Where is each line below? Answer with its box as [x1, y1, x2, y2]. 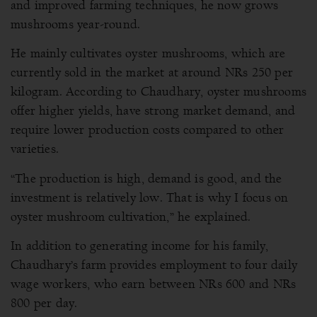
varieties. [11, 142, 59, 157]
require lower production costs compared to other [11, 122, 284, 138]
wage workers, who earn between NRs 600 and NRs [11, 277, 296, 292]
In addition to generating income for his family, [11, 238, 269, 254]
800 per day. [11, 296, 78, 311]
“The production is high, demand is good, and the [11, 171, 282, 186]
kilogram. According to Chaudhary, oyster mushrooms [11, 84, 307, 100]
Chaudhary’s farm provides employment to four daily [11, 258, 298, 273]
